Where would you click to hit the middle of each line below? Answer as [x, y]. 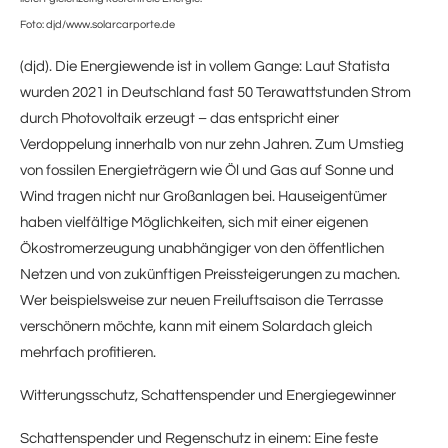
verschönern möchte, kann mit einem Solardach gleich [196, 326]
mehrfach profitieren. [88, 352]
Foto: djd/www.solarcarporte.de [97, 24]
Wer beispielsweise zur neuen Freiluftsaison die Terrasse [201, 300]
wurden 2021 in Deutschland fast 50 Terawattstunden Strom [215, 92]
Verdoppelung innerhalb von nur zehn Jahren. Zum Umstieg [212, 144]
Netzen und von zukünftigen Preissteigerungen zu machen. [210, 274]
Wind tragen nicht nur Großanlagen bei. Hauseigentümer [203, 196]
